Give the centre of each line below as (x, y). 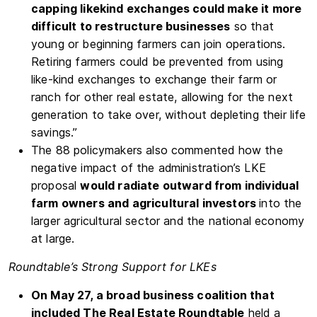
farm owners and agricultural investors (145, 203)
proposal (56, 185)
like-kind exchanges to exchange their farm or (154, 79)
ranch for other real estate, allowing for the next (162, 97)
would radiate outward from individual (190, 185)
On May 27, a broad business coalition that (153, 295)
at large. (55, 238)
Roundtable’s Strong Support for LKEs (113, 267)
